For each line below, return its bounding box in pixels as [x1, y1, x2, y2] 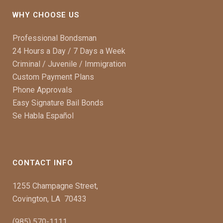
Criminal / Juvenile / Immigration [12, 59, 126, 69]
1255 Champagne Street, [12, 181, 98, 191]
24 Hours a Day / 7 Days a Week [12, 46, 125, 56]
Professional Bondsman [12, 33, 97, 43]
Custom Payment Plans [12, 72, 94, 82]
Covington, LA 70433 [12, 194, 87, 204]
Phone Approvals [12, 85, 72, 95]
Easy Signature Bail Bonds [12, 98, 104, 108]
